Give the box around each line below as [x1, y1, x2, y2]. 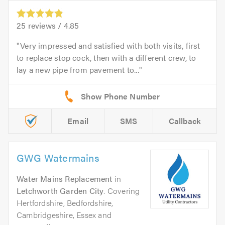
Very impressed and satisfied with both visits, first [20, 40, 200, 52]
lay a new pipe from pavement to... [17, 64, 139, 76]
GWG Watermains [17, 150, 99, 165]
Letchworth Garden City [17, 185, 104, 197]
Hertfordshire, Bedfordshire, [17, 197, 114, 209]
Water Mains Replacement [17, 173, 113, 185]
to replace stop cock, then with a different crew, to [17, 52, 196, 64]
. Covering [103, 185, 140, 197]
